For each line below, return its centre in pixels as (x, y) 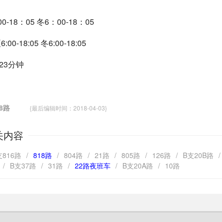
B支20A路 (138, 166)
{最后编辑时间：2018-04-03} (60, 108)
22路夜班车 (93, 166)
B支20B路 (198, 155)
